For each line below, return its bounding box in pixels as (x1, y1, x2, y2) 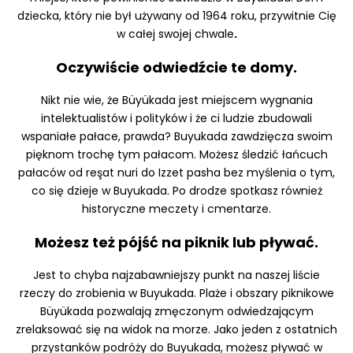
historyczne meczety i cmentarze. (82, 201, 271, 217)
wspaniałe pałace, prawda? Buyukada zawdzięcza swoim (20, 128, 333, 145)
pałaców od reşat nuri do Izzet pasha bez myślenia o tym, (18, 165, 335, 181)
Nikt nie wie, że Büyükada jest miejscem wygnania (40, 92, 313, 109)
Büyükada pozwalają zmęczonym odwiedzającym (39, 303, 314, 320)
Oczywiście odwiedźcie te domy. (56, 58, 297, 78)
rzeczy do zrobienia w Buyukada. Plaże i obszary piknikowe (19, 285, 334, 302)
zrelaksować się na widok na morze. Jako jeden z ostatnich (16, 321, 337, 338)
